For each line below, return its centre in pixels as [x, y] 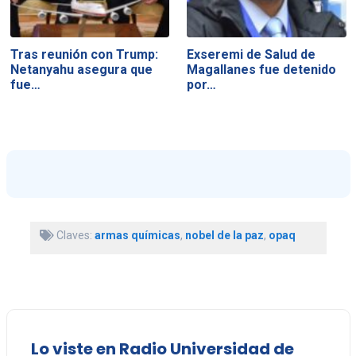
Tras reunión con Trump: [84, 55]
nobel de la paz [224, 235]
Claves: [74, 235]
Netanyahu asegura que [81, 70]
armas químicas [137, 235]
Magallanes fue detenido [262, 70]
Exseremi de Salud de [252, 55]
